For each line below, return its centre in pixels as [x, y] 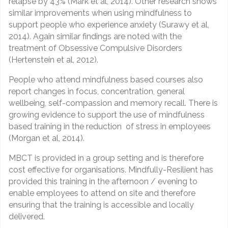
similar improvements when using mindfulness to [100, 13]
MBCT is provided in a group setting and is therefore [106, 158]
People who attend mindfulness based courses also [106, 80]
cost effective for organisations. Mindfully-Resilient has [111, 170]
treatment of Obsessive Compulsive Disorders [95, 48]
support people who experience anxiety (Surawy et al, [109, 25]
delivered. [27, 217]
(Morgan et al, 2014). [47, 138]
